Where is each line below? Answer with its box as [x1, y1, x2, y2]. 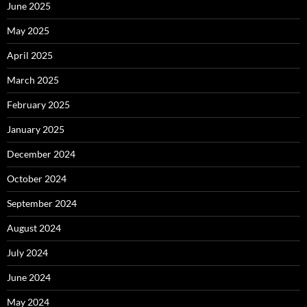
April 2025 [7, 49, 53, 61]
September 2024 [7, 197, 77, 209]
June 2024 [7, 271, 51, 283]
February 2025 [7, 98, 70, 110]
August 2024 [7, 221, 61, 234]
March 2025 [7, 73, 59, 86]
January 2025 [7, 123, 64, 135]
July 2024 [7, 246, 48, 258]
